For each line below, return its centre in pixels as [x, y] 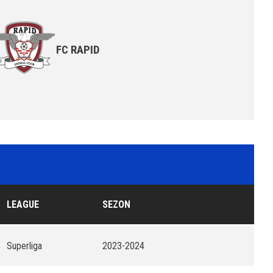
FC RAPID [77, 50]
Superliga [24, 246]
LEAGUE [23, 204]
